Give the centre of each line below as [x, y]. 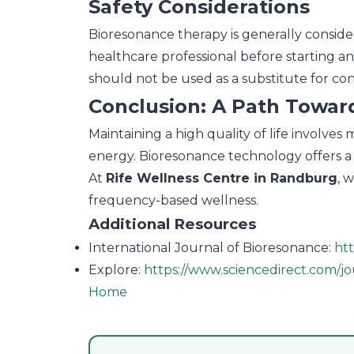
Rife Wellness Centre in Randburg [222, 179]
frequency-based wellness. [173, 201]
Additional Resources [172, 224]
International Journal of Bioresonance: [211, 248]
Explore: [116, 270]
